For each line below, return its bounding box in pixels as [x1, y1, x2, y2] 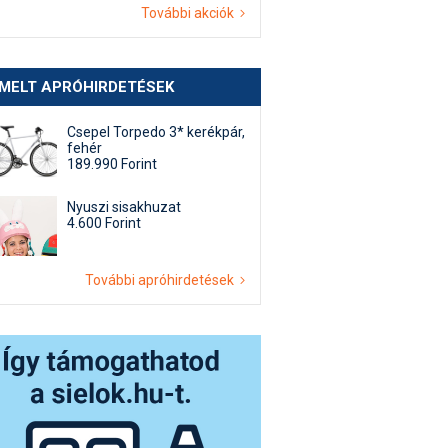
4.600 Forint [67, 215, 141, 231]
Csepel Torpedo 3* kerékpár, [67, 124, 245, 140]
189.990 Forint [67, 156, 157, 172]
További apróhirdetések [85, 272, 240, 288]
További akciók [141, 5, 240, 21]
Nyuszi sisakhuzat [67, 199, 181, 215]
